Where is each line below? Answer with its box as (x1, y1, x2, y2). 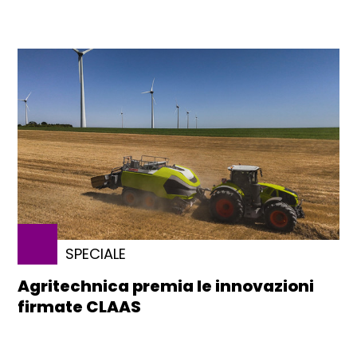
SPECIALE (65, 243, 127, 264)
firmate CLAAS (18, 295, 142, 318)
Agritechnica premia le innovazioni (18, 274, 315, 297)
